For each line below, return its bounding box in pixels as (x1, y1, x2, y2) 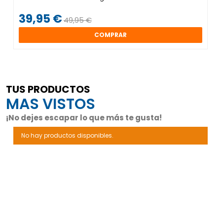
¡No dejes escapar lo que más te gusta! (6, 112, 162, 123)
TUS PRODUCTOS (6, 82, 90, 96)
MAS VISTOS (6, 94, 95, 115)
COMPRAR (94, 30, 127, 39)
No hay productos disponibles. (21, 131, 113, 140)
